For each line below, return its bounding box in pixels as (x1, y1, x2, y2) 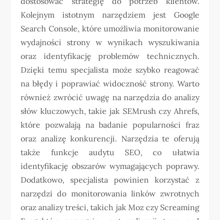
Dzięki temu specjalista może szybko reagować (21, 65, 199, 75)
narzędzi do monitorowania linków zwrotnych (21, 189, 199, 199)
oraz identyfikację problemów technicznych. (21, 51, 199, 61)
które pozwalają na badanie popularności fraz (21, 120, 199, 130)
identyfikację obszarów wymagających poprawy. (21, 161, 199, 171)
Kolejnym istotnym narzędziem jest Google (21, 10, 199, 20)
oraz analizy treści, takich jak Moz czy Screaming (21, 202, 199, 213)
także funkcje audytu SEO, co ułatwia (21, 147, 199, 158)
